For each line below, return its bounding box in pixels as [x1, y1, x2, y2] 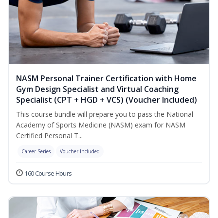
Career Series [21, 148, 51, 155]
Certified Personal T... [16, 131, 83, 141]
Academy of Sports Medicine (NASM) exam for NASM [16, 120, 185, 130]
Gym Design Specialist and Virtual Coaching [16, 84, 179, 95]
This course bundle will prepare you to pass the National [16, 109, 193, 119]
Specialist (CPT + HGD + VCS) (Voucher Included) [16, 94, 197, 106]
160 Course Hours [24, 169, 72, 178]
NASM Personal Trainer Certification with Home [16, 73, 197, 84]
